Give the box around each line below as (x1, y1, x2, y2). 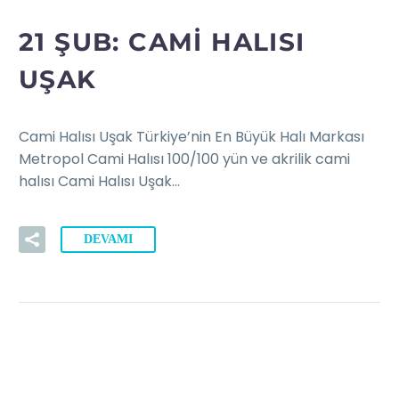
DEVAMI (84, 232, 133, 246)
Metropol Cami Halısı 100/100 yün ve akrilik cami (19, 149, 350, 170)
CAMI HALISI (128, 26, 305, 57)
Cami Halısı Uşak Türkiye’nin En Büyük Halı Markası (19, 126, 364, 148)
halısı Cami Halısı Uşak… (19, 171, 180, 192)
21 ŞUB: (19, 26, 129, 57)
